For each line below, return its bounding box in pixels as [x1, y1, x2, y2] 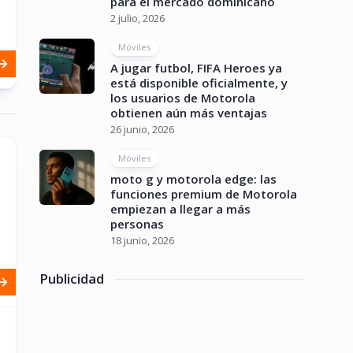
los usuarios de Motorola [110, 90, 255, 106]
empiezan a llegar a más [110, 201, 251, 217]
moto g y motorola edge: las [110, 171, 277, 187]
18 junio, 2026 [110, 233, 174, 247]
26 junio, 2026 [110, 122, 174, 136]
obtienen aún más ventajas [110, 105, 267, 121]
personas [110, 216, 164, 232]
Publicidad [39, 269, 104, 288]
